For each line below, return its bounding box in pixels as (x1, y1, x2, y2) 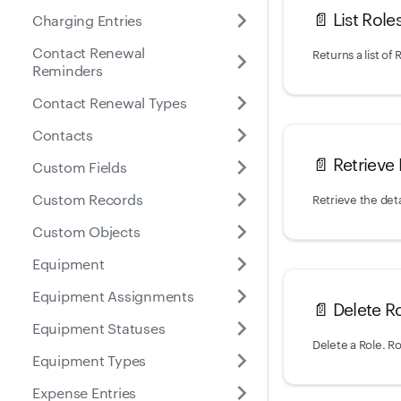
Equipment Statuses (32, 318, 166, 337)
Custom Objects (32, 221, 141, 241)
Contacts (32, 124, 93, 144)
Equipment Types (32, 350, 147, 370)
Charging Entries (32, 10, 142, 30)
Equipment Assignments (32, 286, 194, 305)
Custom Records (32, 189, 143, 209)
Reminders (32, 60, 103, 80)
